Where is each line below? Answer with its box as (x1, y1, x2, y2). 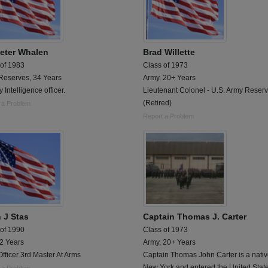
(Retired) (143, 99, 172, 108)
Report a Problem (143, 112, 194, 120)
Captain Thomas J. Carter (143, 212, 246, 222)
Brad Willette (143, 47, 195, 57)
